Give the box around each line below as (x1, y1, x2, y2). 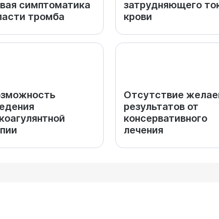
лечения (124, 124, 163, 136)
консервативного (124, 112, 207, 124)
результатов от (124, 101, 198, 112)
